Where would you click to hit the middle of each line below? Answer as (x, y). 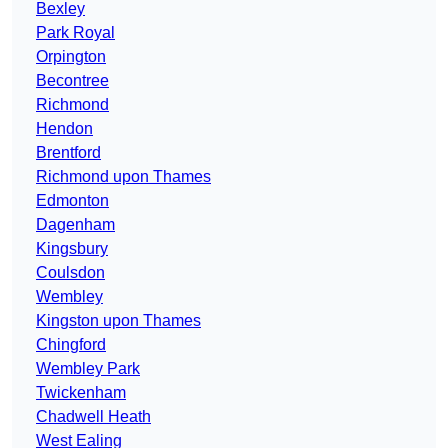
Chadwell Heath (93, 417)
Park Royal (75, 33)
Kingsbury (72, 249)
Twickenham (81, 393)
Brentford (68, 153)
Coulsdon (70, 273)
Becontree (72, 81)
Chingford (71, 345)
